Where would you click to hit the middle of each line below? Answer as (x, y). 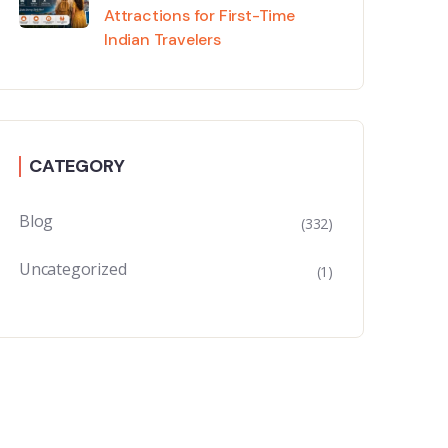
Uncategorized (73, 268)
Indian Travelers (162, 39)
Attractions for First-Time (199, 15)
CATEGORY (77, 165)
